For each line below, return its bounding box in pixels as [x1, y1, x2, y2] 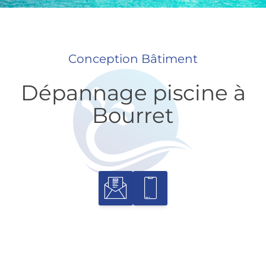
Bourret [92, 102, 174, 128]
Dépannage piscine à [20, 79, 246, 106]
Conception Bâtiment [68, 52, 198, 66]
